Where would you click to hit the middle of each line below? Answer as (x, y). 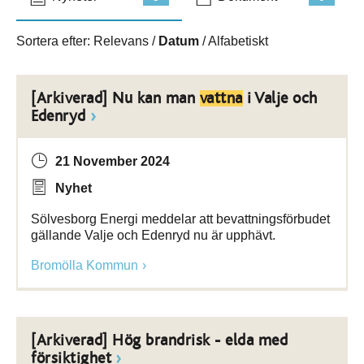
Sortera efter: (55, 41)
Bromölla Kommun (84, 265)
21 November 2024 (113, 161)
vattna (221, 98)
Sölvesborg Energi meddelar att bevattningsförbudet (180, 219)
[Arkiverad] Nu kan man (115, 98)
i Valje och (280, 98)
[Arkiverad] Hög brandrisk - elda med (159, 340)
